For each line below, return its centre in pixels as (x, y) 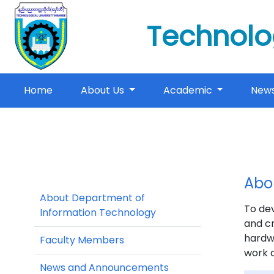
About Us (104, 91)
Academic (189, 91)
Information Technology (98, 213)
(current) (75, 90)
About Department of (92, 198)
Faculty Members (82, 240)
